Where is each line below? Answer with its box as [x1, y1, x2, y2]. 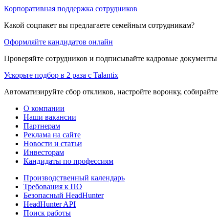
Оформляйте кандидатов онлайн [4, 37, 113, 46]
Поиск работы [23, 208, 71, 217]
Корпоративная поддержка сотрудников [4, 4, 137, 13]
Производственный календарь [23, 173, 125, 182]
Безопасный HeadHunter [23, 191, 104, 199]
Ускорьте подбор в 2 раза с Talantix [4, 70, 118, 79]
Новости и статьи [23, 139, 82, 148]
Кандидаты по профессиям [23, 156, 113, 165]
